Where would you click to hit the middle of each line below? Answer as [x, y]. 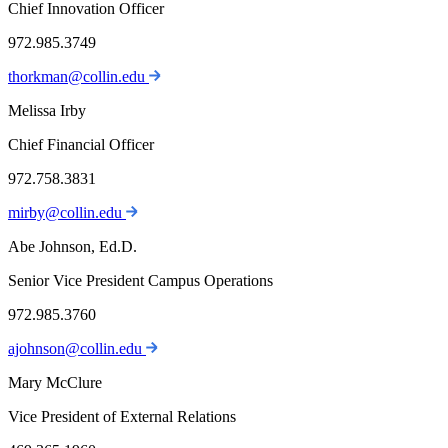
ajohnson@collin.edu [77, 349]
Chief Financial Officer [81, 145]
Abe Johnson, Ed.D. [72, 247]
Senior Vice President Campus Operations [140, 281]
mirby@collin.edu [67, 213]
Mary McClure [55, 383]
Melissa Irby [47, 111]
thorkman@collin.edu [78, 77]
